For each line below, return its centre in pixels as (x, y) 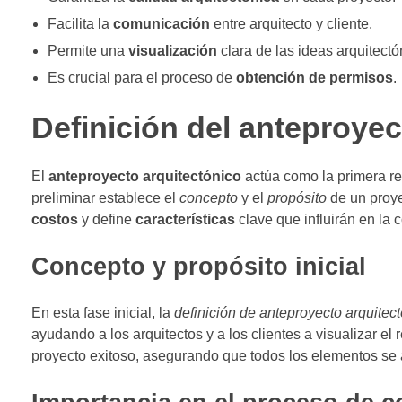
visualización (172, 50)
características (185, 219)
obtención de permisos (314, 77)
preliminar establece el (105, 197)
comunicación (161, 23)
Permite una (87, 50)
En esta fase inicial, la (103, 312)
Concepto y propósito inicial (199, 266)
